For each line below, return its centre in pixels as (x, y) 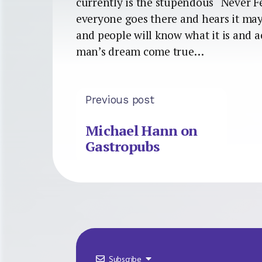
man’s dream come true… (140, 51)
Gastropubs (122, 146)
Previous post (120, 99)
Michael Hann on (142, 131)
